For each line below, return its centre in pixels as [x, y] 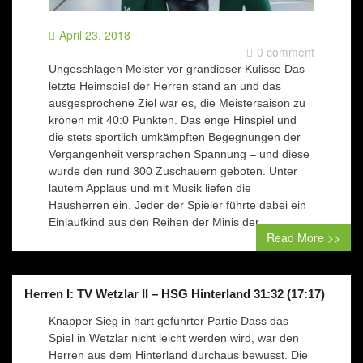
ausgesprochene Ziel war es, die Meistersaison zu [177, 103]
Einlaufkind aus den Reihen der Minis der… [160, 222]
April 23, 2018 [95, 35]
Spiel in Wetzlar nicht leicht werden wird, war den [174, 338]
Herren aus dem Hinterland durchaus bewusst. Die [178, 355]
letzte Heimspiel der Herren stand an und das [165, 86]
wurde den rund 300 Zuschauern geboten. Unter [173, 171]
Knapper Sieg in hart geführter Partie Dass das [169, 321]
